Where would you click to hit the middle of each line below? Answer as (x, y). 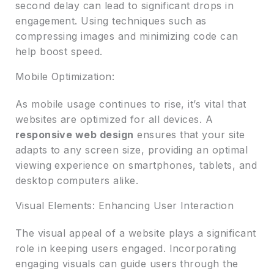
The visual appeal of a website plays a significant (135, 233)
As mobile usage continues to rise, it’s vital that (131, 104)
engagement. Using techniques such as (111, 20)
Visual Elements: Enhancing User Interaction (124, 205)
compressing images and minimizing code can (127, 36)
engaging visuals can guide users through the (127, 263)
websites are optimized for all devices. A (114, 119)
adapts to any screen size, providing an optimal (131, 150)
